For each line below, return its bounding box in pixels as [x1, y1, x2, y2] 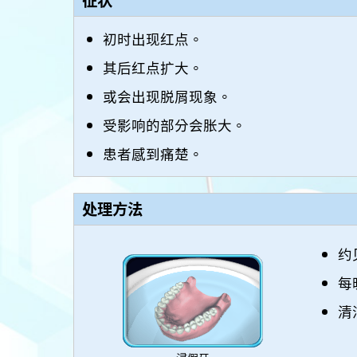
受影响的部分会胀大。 [103, 114, 247, 135]
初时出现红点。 [103, 28, 204, 49]
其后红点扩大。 [103, 57, 204, 77]
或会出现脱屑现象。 [103, 85, 233, 106]
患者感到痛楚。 [103, 143, 204, 163]
